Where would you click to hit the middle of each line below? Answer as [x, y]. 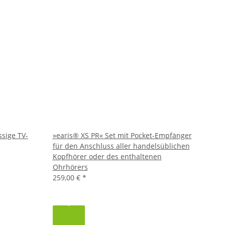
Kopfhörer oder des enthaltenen [107, 156]
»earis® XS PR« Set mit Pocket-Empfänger [122, 135]
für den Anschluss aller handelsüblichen [121, 146]
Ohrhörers [70, 167]
